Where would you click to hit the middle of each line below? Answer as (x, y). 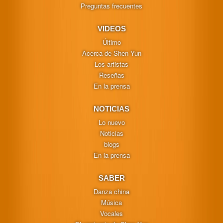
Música (111, 202)
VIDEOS (111, 28)
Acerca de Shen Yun (111, 53)
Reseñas (111, 75)
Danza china (111, 191)
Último (111, 42)
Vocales (111, 213)
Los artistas (111, 64)
